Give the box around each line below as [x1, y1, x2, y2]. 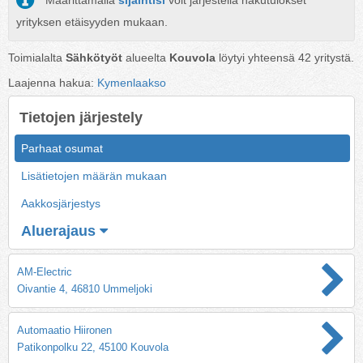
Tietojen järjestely [19, 109, 143, 126]
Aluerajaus [21, 222, 96, 239]
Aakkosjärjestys [21, 196, 100, 210]
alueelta [122, 50, 169, 64]
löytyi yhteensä [216, 50, 298, 64]
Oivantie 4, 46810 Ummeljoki [17, 282, 152, 295]
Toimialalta [8, 50, 66, 64]
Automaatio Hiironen [17, 323, 112, 336]
